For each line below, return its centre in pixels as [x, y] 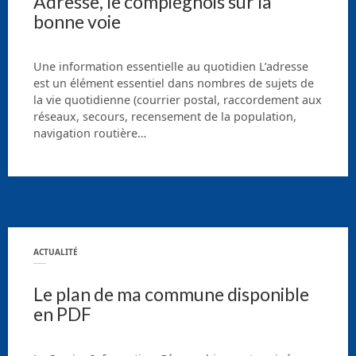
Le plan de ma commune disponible [171, 294]
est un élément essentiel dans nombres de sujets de [174, 83]
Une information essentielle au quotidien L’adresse [171, 67]
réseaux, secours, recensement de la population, [165, 117]
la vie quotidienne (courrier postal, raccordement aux [178, 100]
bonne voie [77, 21]
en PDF [62, 313]
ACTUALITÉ [56, 252]
